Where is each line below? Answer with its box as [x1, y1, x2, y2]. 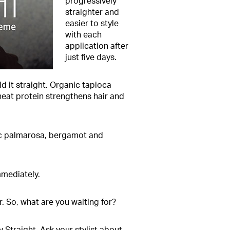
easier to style [65, 20, 119, 28]
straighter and [65, 8, 119, 16]
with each [65, 31, 102, 39]
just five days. [65, 53, 117, 62]
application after [65, 42, 128, 50]
